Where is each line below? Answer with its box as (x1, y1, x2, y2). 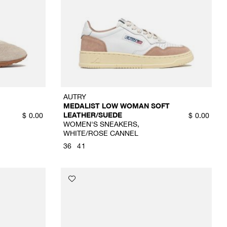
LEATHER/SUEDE (63, 110, 122, 120)
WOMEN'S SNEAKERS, (63, 120, 139, 129)
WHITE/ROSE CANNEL (63, 129, 138, 138)
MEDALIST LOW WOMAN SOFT (63, 101, 170, 110)
